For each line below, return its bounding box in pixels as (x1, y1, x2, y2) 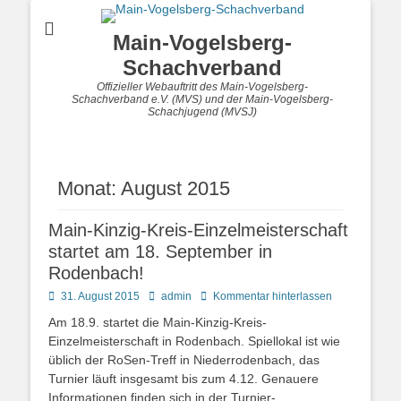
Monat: (57, 177, 121, 200)
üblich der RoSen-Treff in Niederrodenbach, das (48, 353, 320, 367)
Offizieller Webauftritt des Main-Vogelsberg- (97, 81, 308, 93)
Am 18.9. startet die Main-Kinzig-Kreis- (48, 315, 267, 329)
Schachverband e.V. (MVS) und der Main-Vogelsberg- (72, 93, 333, 106)
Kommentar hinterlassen (213, 290, 332, 303)
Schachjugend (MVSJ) (148, 106, 257, 118)
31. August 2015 (61, 290, 140, 303)
